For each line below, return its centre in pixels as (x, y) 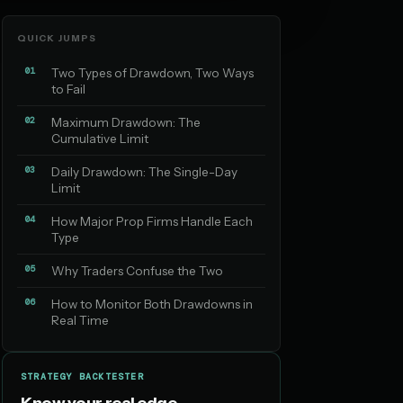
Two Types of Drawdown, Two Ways (152, 73)
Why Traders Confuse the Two (137, 271)
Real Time (80, 320)
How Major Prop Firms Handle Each (152, 221)
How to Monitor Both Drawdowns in (152, 304)
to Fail (68, 89)
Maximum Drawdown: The (126, 122)
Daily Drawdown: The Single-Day (144, 172)
